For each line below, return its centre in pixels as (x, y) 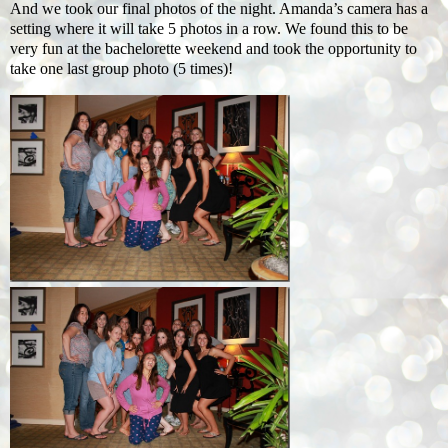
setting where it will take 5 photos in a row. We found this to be (209, 29)
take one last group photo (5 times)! (121, 69)
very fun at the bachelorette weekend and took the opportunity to (213, 49)
